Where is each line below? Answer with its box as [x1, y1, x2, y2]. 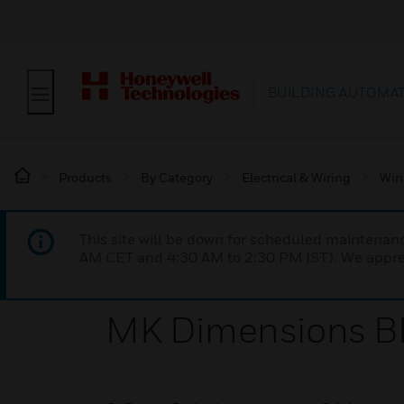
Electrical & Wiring [242, 170, 351, 185]
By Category [141, 170, 213, 185]
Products [59, 170, 112, 185]
